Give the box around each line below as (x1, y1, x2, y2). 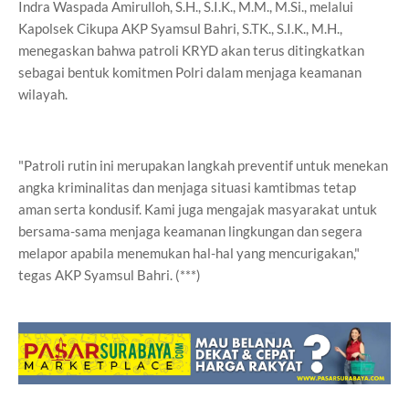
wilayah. (18, 86, 68, 102)
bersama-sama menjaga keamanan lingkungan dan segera (18, 223, 362, 239)
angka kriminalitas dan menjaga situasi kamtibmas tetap (18, 179, 356, 195)
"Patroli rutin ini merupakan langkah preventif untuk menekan (18, 157, 388, 173)
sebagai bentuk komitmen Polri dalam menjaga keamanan (18, 64, 362, 80)
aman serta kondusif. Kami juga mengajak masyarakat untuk (18, 201, 377, 217)
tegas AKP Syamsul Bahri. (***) (18, 267, 201, 283)
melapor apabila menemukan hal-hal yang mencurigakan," (18, 245, 360, 261)
